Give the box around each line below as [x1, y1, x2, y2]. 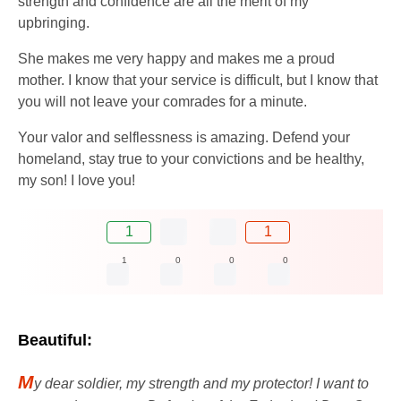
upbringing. [18, 15, 90, 31]
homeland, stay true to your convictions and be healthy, [18, 151, 364, 167]
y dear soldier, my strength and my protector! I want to [34, 376, 369, 392]
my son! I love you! [18, 173, 135, 189]
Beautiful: [18, 331, 92, 350]
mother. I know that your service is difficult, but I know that [18, 73, 378, 89]
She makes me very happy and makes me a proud [18, 51, 335, 67]
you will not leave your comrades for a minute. [18, 94, 307, 110]
